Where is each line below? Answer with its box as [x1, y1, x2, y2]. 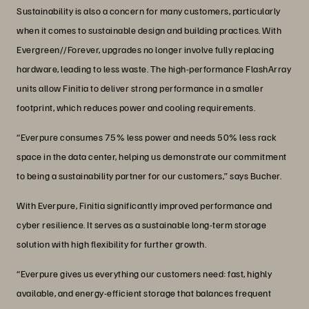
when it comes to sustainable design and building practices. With [17, 24, 281, 37]
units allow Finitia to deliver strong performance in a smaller [17, 82, 263, 94]
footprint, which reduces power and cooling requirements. [17, 101, 255, 114]
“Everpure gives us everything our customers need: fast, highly [17, 268, 272, 280]
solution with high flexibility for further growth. [17, 238, 206, 250]
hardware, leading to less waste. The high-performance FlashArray [17, 63, 291, 75]
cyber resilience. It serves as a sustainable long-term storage [17, 219, 266, 231]
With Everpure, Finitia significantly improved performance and [17, 199, 272, 212]
